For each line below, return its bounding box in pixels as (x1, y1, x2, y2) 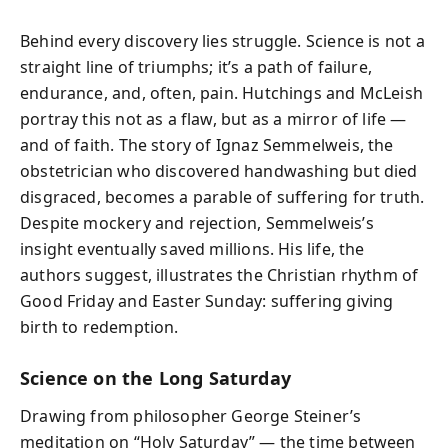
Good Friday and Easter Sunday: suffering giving (20, 289, 394, 312)
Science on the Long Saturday (20, 365, 292, 390)
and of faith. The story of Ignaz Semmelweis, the (20, 133, 394, 156)
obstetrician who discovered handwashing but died (20, 159, 418, 182)
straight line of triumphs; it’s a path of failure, (20, 55, 372, 78)
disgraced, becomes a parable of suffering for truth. (20, 185, 425, 208)
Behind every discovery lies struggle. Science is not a (20, 29, 425, 52)
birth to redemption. (20, 315, 179, 338)
